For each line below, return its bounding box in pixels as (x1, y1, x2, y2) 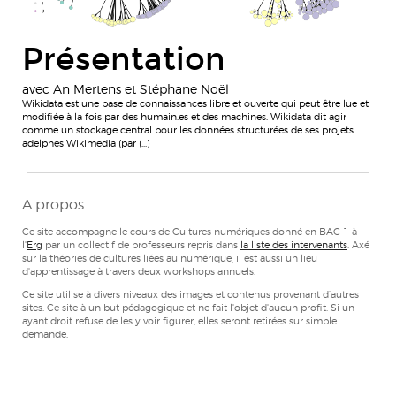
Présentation (22, 41, 225, 79)
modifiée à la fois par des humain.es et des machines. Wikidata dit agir (22, 110, 346, 123)
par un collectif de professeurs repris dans (42, 238, 240, 251)
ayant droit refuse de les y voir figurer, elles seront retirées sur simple (22, 314, 337, 327)
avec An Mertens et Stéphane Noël (22, 80, 229, 96)
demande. (22, 327, 68, 340)
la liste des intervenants (240, 238, 347, 251)
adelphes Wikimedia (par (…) (22, 136, 150, 149)
